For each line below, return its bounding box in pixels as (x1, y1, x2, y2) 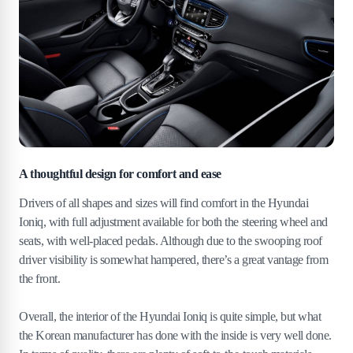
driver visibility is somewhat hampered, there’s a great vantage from (19, 253, 329, 267)
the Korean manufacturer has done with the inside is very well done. (19, 329, 332, 343)
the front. (19, 272, 61, 286)
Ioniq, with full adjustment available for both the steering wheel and (19, 215, 328, 229)
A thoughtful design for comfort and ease (19, 167, 221, 181)
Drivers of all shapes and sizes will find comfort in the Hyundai (19, 196, 309, 210)
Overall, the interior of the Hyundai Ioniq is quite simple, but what (19, 310, 321, 324)
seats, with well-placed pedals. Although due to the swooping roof (19, 234, 322, 248)
